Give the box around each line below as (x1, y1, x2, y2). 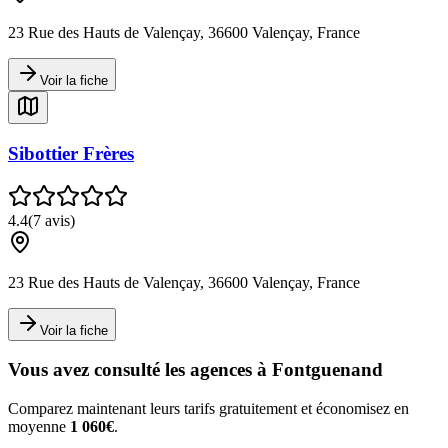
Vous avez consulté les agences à (8, 359, 272, 381)
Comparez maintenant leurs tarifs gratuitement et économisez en (8, 400, 409, 418)
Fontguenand (272, 359, 383, 381)
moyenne (8, 418, 70, 436)
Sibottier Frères (8, 142, 134, 164)
